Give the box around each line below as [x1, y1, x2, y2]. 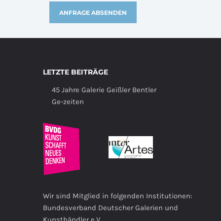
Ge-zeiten [52, 97, 84, 106]
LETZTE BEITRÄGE [43, 68, 108, 76]
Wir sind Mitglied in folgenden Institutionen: [43, 191, 192, 200]
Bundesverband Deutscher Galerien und [43, 203, 178, 212]
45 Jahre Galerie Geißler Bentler [52, 85, 156, 94]
